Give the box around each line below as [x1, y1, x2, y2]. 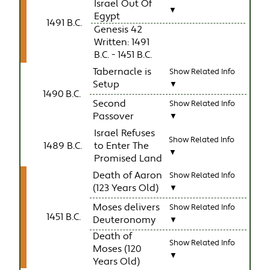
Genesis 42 [94, 24, 143, 37]
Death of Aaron [93, 169, 163, 183]
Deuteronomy [93, 214, 156, 227]
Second [93, 98, 127, 111]
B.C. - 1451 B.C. [94, 49, 152, 62]
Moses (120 [93, 243, 142, 256]
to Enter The [94, 140, 149, 153]
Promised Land [94, 152, 163, 166]
